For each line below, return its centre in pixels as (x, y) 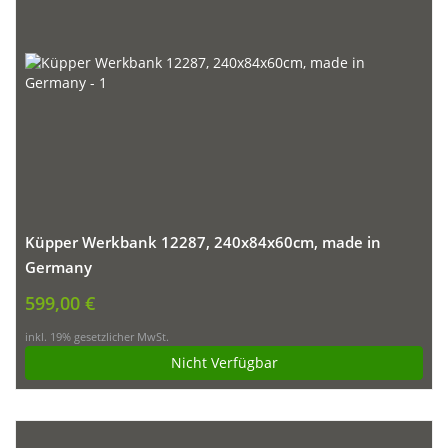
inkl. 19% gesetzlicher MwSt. (97, 337)
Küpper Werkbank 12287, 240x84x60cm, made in (203, 243)
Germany (58, 268)
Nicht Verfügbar (224, 363)
